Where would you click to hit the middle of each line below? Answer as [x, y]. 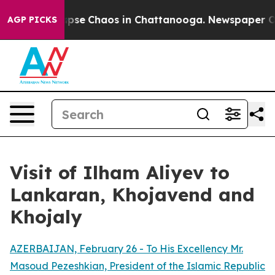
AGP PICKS [32, 20]
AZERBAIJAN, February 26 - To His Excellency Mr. [126, 249]
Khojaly [46, 217]
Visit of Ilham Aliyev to [120, 172]
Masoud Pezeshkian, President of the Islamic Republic [137, 266]
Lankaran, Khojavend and [132, 195]
